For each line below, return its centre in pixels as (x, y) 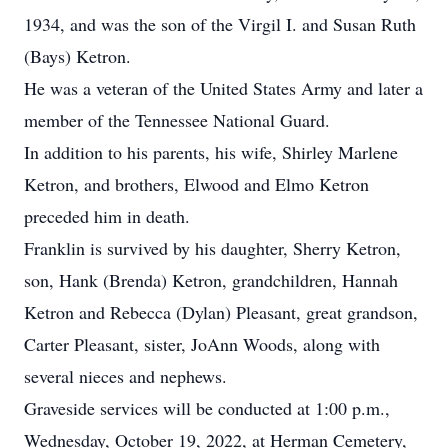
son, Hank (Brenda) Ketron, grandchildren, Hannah (211, 280)
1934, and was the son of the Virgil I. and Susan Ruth (220, 24)
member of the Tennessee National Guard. (177, 120)
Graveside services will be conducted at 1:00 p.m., (207, 408)
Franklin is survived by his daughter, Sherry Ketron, (212, 248)
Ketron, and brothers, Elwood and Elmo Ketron (196, 184)
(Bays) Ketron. (77, 56)
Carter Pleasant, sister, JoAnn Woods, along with (202, 344)
